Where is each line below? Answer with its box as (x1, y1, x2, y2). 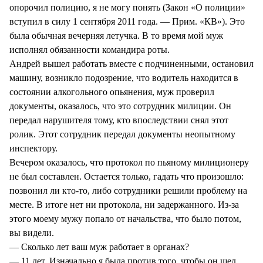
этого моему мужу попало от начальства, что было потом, (9, 213, 241, 224)
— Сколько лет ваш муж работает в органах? (9, 241, 189, 252)
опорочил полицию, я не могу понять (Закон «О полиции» (9, 2, 245, 12)
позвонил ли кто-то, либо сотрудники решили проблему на (9, 185, 247, 195)
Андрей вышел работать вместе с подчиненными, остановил (9, 58, 254, 69)
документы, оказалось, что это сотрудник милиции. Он (9, 100, 231, 111)
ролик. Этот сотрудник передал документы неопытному (9, 129, 235, 139)
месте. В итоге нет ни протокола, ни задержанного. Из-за (9, 199, 239, 210)
